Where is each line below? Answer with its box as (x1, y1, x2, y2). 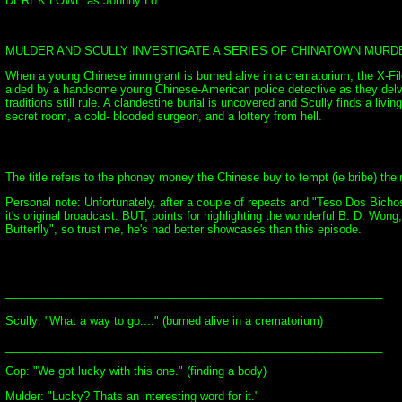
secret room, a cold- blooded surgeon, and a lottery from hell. (5, 109, 322, 123)
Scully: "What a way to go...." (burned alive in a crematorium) (5, 314, 323, 328)
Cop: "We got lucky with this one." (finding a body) (5, 364, 267, 378)
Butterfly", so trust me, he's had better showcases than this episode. (5, 223, 362, 236)
